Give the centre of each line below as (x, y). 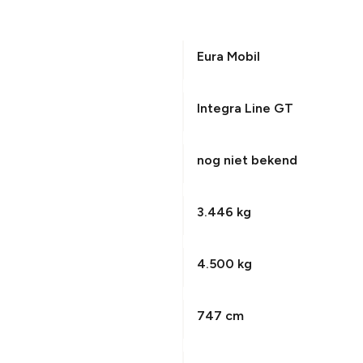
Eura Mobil (228, 56)
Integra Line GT (245, 108)
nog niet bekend (247, 160)
